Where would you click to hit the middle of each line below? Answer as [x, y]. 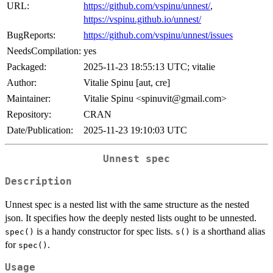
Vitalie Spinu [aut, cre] [127, 83]
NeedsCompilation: [44, 51]
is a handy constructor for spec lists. [105, 231]
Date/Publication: [40, 130]
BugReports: [31, 35]
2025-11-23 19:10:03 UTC [135, 130]
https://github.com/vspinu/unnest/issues [158, 35]
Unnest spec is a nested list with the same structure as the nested [127, 204]
